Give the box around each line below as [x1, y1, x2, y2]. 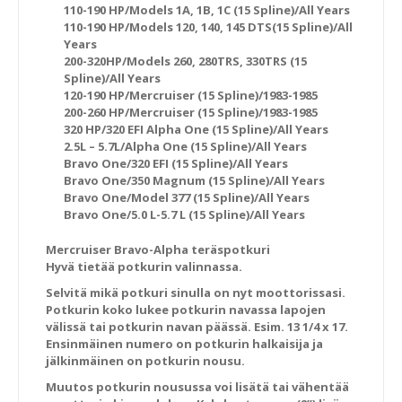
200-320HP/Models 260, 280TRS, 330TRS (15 [64, 53, 307, 69]
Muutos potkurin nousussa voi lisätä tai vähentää [46, 379, 349, 395]
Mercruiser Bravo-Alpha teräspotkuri [46, 241, 270, 258]
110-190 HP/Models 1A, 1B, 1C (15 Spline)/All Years [64, 2, 350, 18]
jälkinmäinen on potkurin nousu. [46, 353, 245, 369]
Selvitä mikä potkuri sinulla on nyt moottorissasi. [46, 284, 345, 301]
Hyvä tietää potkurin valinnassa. [46, 258, 242, 275]
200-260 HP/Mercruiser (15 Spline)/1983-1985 [64, 104, 318, 120]
